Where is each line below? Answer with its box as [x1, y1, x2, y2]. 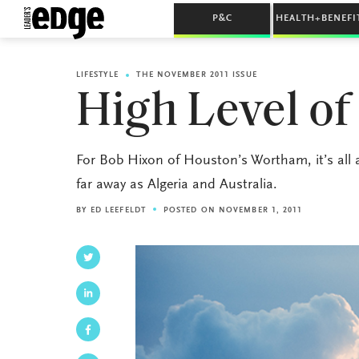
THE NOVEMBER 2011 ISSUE [136, 71, 257, 79]
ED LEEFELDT [90, 207, 146, 215]
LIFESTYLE [75, 71, 119, 79]
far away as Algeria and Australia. [75, 178, 277, 192]
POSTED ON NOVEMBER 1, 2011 [163, 207, 303, 215]
